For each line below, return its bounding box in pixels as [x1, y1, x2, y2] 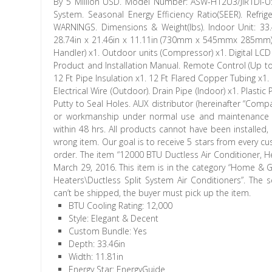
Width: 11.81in [69, 251, 124, 262]
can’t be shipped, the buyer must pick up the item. [53, 187, 251, 199]
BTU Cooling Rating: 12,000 [69, 200, 173, 211]
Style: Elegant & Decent [69, 212, 159, 224]
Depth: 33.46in [69, 238, 126, 250]
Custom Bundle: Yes [69, 225, 148, 237]
